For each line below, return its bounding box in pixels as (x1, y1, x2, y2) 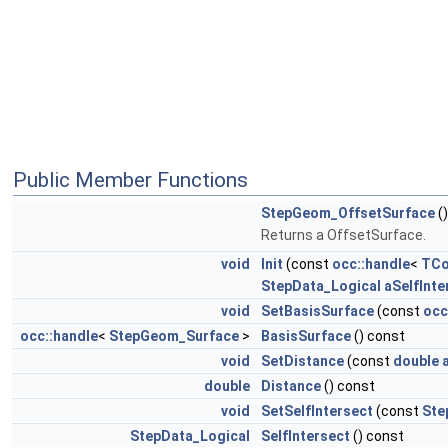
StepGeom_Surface (109, 328, 239, 344)
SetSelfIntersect (261, 403, 373, 419)
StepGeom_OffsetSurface (261, 205, 435, 221)
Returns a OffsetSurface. (261, 227, 426, 243)
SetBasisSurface (261, 303, 374, 319)
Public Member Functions (13, 168, 248, 192)
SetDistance (261, 353, 344, 369)
